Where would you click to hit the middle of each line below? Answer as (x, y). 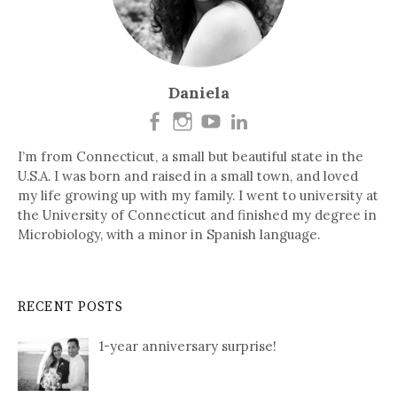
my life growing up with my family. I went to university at (198, 196)
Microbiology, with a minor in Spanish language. (169, 235)
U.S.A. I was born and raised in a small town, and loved (188, 176)
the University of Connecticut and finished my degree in (197, 215)
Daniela (198, 92)
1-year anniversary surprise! (188, 346)
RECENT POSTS (70, 307)
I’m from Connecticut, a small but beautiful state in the (191, 157)
